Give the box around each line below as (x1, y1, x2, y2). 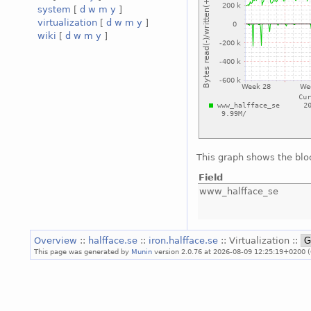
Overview (34, 235, 80, 246)
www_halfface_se (199, 185, 278, 196)
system (37, 4, 71, 15)
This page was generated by (34, 246, 131, 255)
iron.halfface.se (149, 235, 221, 246)
